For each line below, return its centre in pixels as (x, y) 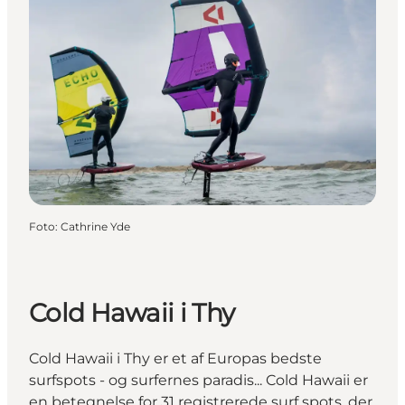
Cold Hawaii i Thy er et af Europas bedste (175, 359)
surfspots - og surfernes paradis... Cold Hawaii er (198, 381)
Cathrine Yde (95, 226)
